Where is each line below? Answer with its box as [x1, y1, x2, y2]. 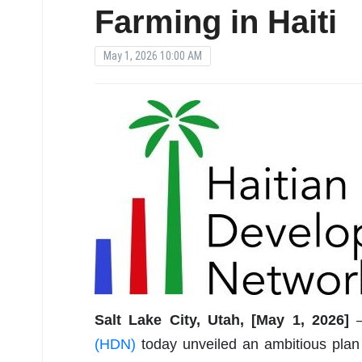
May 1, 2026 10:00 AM [103, 49, 202, 63]
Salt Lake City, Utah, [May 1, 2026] [95, 312, 349, 329]
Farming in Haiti [95, 4, 337, 40]
